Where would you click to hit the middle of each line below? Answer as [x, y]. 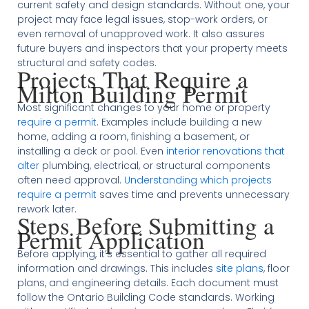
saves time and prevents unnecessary [193, 195]
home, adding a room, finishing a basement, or [133, 137]
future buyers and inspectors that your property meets [152, 49]
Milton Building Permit [132, 94]
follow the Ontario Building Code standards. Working [146, 298]
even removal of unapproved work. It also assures [141, 34]
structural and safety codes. [87, 63]
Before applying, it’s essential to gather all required [141, 254]
